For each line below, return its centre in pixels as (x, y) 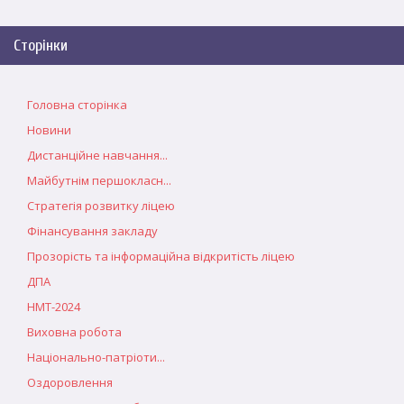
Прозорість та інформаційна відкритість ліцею (161, 256)
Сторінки (41, 46)
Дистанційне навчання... (97, 155)
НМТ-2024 (54, 307)
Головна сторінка (77, 105)
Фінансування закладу (92, 231)
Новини (49, 130)
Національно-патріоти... (96, 357)
